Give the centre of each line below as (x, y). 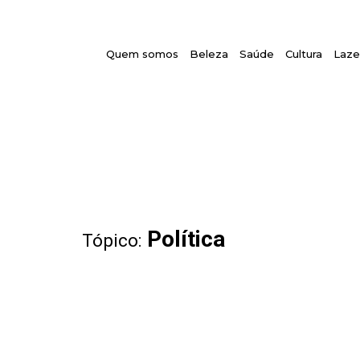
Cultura (304, 54)
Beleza (209, 54)
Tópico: (112, 240)
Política (186, 239)
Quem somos (143, 54)
